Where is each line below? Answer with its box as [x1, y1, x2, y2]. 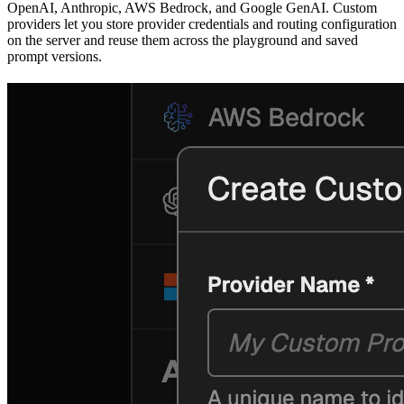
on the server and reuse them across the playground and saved [7, 32, 358, 49]
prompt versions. [7, 49, 102, 65]
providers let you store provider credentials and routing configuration [7, 16, 397, 32]
